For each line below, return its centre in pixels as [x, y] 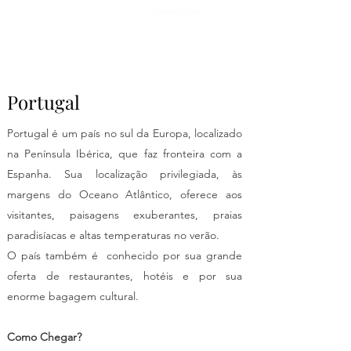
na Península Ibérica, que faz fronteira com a [125, 154]
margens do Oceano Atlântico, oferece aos [125, 194]
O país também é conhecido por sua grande [125, 255]
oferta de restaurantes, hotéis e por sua [125, 276]
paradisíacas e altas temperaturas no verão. [115, 235]
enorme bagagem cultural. [73, 296]
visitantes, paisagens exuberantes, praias [125, 215]
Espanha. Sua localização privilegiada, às [125, 174]
